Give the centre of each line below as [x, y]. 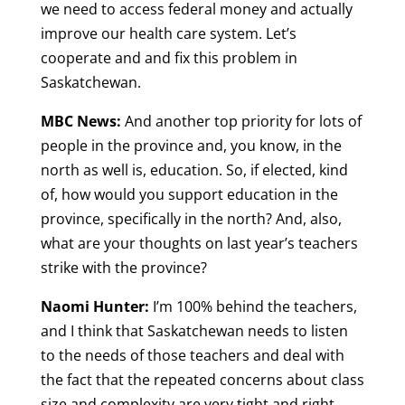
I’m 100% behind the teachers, [253, 307]
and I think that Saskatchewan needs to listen [194, 331]
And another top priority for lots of [241, 122]
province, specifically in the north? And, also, [191, 219]
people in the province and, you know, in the [191, 146]
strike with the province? [125, 268]
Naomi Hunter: [94, 307]
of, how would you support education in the [189, 195]
